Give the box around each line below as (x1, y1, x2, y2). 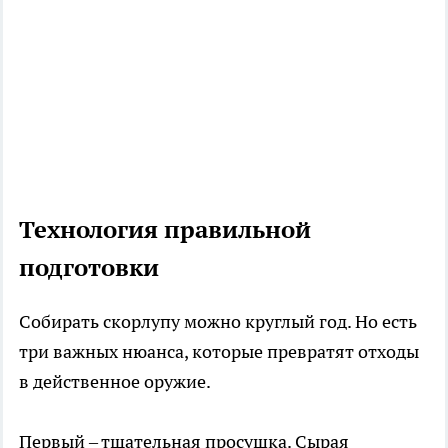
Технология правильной (19, 213, 311, 245)
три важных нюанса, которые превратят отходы (19, 339, 419, 363)
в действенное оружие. (19, 369, 211, 393)
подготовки (19, 251, 159, 283)
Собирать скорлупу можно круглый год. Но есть (19, 309, 417, 333)
